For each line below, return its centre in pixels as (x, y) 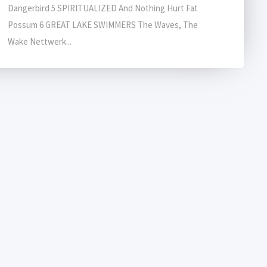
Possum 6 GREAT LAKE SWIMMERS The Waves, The (103, 25)
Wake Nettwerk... (40, 41)
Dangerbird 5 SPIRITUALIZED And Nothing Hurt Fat (103, 8)
